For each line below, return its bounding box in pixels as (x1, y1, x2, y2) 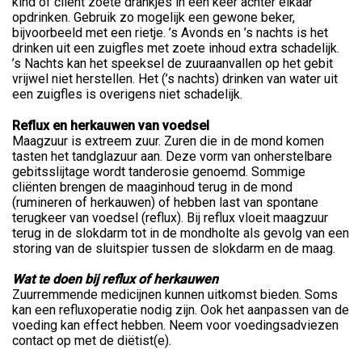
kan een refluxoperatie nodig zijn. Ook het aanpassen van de (12, 302, 349, 318)
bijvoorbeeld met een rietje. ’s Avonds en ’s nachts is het (12, 25, 328, 41)
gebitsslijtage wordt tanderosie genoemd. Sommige (12, 164, 305, 180)
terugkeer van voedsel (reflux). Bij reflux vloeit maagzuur (12, 210, 328, 226)
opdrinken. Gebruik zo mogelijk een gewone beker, (12, 10, 295, 26)
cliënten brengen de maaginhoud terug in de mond (12, 179, 293, 196)
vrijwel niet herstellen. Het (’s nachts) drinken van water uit (12, 71, 338, 87)
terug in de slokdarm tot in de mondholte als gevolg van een (12, 225, 349, 242)
